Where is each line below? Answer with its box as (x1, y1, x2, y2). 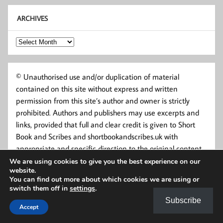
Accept (19, 203, 38, 211)
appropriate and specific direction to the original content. (16, 143, 203, 154)
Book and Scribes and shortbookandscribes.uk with (16, 131, 178, 142)
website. (9, 166, 36, 175)
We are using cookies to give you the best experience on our (9, 157, 200, 166)
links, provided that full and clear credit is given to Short (16, 119, 195, 130)
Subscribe (165, 196, 201, 205)
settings (70, 184, 95, 193)
